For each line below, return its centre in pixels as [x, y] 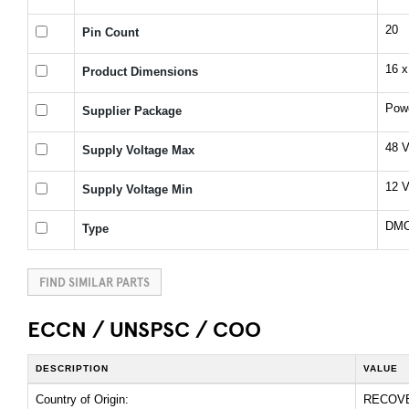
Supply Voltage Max [138, 150]
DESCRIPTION [72, 369]
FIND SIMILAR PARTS [109, 281]
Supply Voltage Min [137, 189]
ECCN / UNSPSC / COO [144, 328]
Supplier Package [132, 110]
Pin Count [110, 32]
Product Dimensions [140, 71]
